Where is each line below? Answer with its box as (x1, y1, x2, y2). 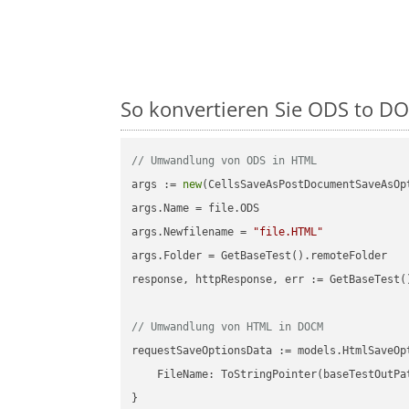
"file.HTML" (253, 225, 324, 239)
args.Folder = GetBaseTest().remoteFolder (131, 249, 388, 263)
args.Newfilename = (131, 225, 254, 239)
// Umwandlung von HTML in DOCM (131, 320, 324, 334)
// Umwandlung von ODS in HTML (131, 154, 318, 168)
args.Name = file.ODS (131, 202, 260, 215)
